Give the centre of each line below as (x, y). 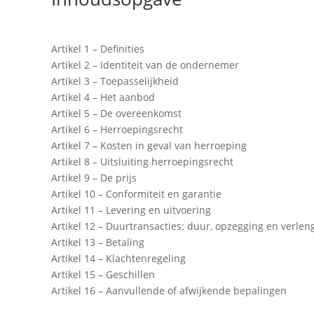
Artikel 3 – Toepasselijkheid (115, 81)
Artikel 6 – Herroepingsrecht (117, 130)
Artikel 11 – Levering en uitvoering (131, 210)
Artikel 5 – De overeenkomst (116, 114)
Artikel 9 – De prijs (94, 178)
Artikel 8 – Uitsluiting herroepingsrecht (142, 162)
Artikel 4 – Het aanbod (103, 97)
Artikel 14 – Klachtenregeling (118, 259)
